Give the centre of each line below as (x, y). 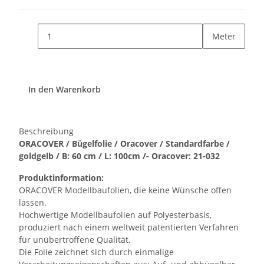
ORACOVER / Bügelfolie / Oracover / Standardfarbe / (124, 144)
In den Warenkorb (66, 89)
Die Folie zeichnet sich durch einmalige (96, 252)
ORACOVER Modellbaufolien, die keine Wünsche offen (125, 190)
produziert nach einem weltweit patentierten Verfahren (129, 227)
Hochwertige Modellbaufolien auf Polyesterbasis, (115, 215)
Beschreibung (46, 131)
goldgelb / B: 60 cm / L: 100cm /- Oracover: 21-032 (119, 156)
